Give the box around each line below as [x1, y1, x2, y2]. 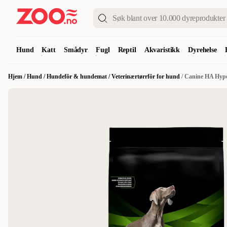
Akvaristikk [144, 46, 180, 54]
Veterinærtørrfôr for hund [111, 73, 180, 80]
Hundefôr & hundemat [47, 73, 107, 80]
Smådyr [63, 46, 88, 54]
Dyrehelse [188, 46, 217, 54]
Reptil [118, 46, 136, 54]
